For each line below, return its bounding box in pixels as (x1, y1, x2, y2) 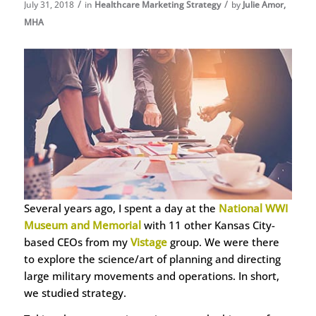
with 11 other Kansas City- (140, 217, 275, 232)
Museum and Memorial (23, 217, 141, 232)
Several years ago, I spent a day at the (23, 200, 219, 215)
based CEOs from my (23, 234, 130, 249)
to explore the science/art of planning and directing (23, 251, 281, 266)
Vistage (130, 234, 167, 249)
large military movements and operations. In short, (23, 268, 279, 283)
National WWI (218, 200, 288, 215)
